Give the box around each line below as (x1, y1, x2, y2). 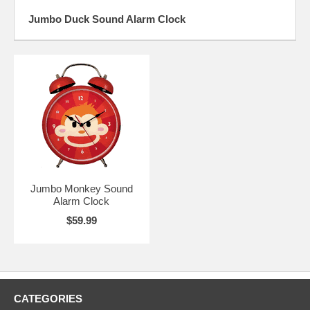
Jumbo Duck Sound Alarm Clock (28, 13, 185, 26)
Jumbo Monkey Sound (30, 183, 133, 195)
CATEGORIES (14, 293, 82, 305)
